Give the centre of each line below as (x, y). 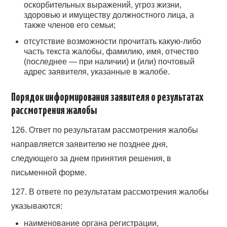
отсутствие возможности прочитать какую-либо (113, 42)
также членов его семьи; (70, 25)
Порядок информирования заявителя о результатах (107, 98)
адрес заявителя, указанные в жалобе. (97, 72)
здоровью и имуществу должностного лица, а (109, 15)
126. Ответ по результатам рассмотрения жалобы (105, 130)
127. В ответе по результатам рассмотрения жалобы (110, 192)
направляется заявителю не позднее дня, (90, 144)
